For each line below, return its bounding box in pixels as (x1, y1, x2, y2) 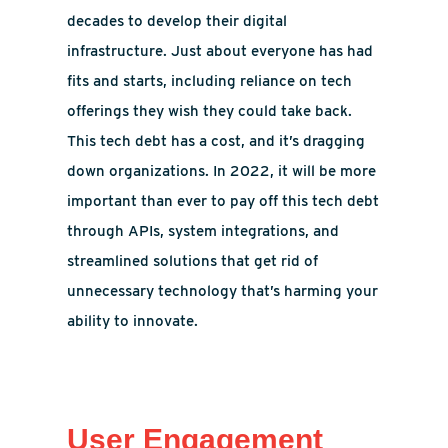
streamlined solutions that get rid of (67, 252, 319, 270)
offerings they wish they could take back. (67, 102, 353, 120)
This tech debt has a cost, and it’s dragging (67, 132, 366, 150)
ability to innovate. (67, 312, 199, 330)
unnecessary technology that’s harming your (67, 282, 379, 300)
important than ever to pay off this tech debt (67, 192, 380, 210)
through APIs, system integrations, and (67, 222, 340, 240)
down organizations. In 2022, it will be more (67, 162, 377, 180)
